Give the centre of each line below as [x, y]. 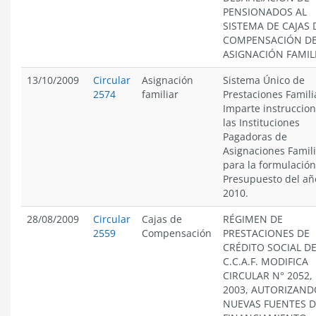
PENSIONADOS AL [265, 12]
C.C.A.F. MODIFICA [266, 261]
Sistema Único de [264, 80]
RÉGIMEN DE [253, 219]
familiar [160, 94]
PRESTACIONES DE [266, 233]
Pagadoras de [255, 136]
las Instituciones [261, 122]
